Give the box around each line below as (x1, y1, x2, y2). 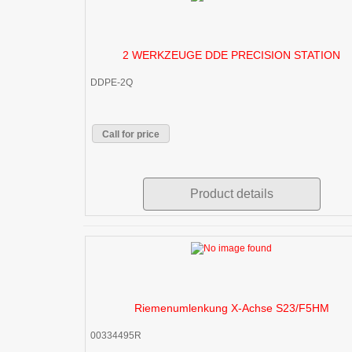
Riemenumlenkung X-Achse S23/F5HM (134, 301, 329, 314)
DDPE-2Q (90, 76, 133, 88)
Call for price (102, 128, 159, 140)
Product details (189, 186, 273, 200)
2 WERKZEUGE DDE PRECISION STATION (123, 48, 341, 61)
